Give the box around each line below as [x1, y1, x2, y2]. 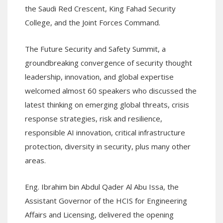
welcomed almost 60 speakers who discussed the [25, 85, 197, 96]
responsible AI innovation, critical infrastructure [25, 127, 185, 137]
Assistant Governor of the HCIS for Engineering [25, 195, 187, 206]
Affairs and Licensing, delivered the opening [25, 209, 174, 220]
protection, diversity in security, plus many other [25, 141, 191, 151]
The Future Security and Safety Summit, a [25, 43, 166, 54]
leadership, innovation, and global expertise [25, 71, 174, 82]
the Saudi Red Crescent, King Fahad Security [25, 3, 176, 13]
